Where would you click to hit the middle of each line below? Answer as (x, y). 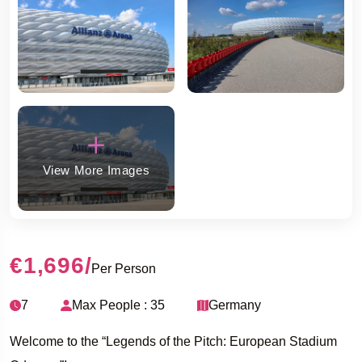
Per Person (124, 268)
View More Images (96, 170)
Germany (235, 305)
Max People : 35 (118, 305)
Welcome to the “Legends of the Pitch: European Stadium (173, 341)
